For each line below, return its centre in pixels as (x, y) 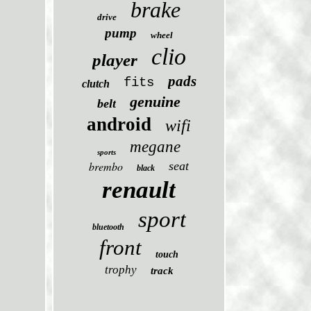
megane (155, 147)
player (115, 60)
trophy (120, 270)
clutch (95, 84)
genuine (155, 102)
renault (139, 190)
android (119, 124)
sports (107, 152)
